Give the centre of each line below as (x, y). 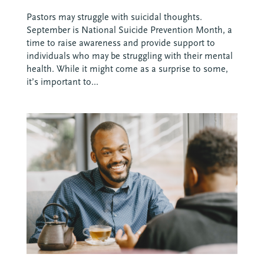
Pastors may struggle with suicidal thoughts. (114, 17)
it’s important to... (62, 82)
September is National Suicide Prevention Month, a (129, 30)
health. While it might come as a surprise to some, (127, 69)
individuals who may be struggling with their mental (129, 56)
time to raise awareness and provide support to (121, 43)
